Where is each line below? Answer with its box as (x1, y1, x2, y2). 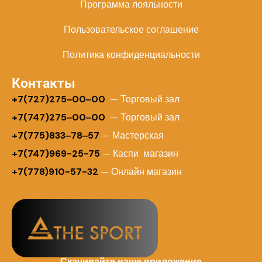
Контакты (12, 75, 75, 91)
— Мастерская (99, 129, 164, 142)
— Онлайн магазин (101, 165, 182, 178)
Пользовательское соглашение (63, 23, 199, 36)
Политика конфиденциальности (62, 48, 200, 61)
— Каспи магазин (100, 147, 178, 160)
